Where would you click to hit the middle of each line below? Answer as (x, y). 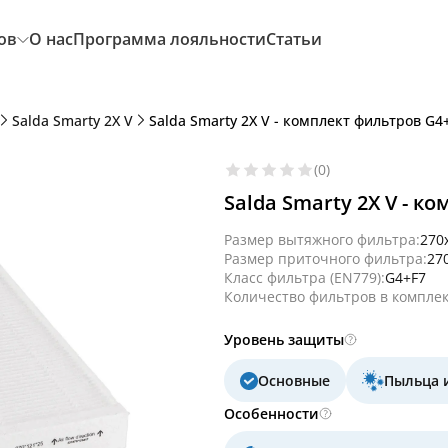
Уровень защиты (284, 339)
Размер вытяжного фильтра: (322, 239)
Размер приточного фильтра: (325, 258)
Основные (294, 380)
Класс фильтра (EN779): (304, 277)
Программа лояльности (169, 39)
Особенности (271, 413)
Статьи (294, 39)
